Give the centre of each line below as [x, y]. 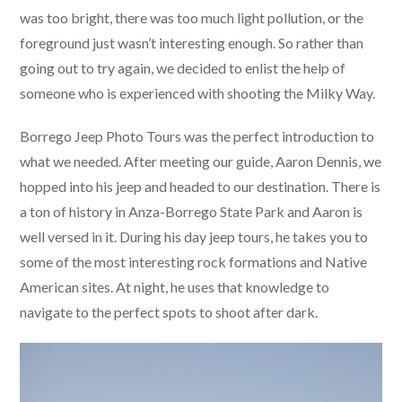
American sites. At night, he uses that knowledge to [175, 287]
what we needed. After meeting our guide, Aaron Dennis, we [201, 162]
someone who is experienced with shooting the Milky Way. [198, 93]
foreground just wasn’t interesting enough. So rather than [192, 43]
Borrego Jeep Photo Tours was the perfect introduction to [197, 136]
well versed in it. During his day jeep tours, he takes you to [194, 237]
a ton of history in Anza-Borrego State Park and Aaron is [192, 212]
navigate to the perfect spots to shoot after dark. [169, 312]
